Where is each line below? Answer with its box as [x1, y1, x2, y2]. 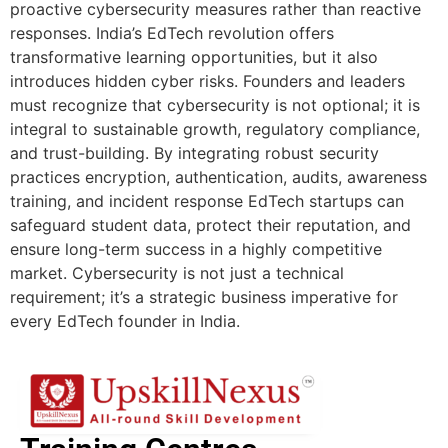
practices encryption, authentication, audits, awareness [10, 166, 427, 187]
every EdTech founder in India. [10, 310, 240, 331]
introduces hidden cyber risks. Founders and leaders [10, 70, 405, 91]
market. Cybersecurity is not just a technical [10, 262, 344, 283]
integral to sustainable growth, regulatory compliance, [10, 118, 420, 139]
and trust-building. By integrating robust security [10, 142, 379, 163]
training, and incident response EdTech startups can [10, 190, 404, 211]
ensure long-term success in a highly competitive [10, 238, 382, 259]
